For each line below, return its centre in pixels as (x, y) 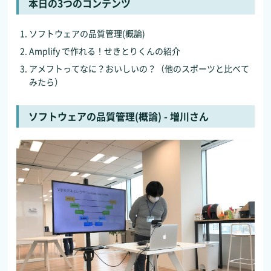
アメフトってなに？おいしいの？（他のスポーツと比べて (139, 68)
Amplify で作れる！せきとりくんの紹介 (105, 51)
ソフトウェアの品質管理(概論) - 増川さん (119, 116)
